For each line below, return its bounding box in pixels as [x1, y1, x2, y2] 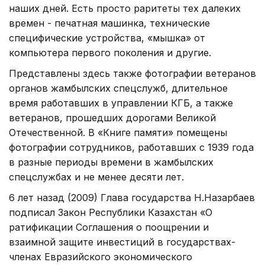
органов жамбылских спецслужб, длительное [9, 82, 228, 94]
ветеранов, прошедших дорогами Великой [9, 111, 216, 124]
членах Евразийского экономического [9, 250, 192, 263]
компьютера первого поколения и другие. [9, 46, 211, 59]
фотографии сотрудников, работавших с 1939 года [9, 141, 254, 153]
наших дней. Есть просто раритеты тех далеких [9, 2, 241, 14]
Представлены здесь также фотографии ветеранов [9, 67, 256, 79]
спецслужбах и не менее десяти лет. [9, 170, 184, 183]
